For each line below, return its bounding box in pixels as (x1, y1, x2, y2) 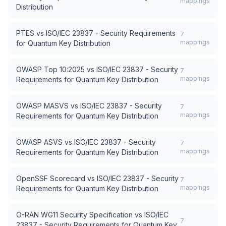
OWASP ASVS (16, 138, 63, 146)
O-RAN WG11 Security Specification (16, 210, 133, 219)
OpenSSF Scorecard (16, 174, 85, 183)
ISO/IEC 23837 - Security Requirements (46, 29, 176, 37)
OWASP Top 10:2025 (16, 65, 85, 74)
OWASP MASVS (16, 101, 69, 110)
